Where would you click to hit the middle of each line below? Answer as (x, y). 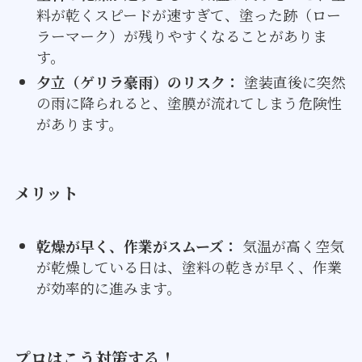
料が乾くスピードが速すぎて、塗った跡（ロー (188, 15)
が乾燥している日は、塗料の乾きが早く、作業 (189, 267)
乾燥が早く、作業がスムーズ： (137, 246)
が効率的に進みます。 (108, 288)
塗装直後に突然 (293, 81)
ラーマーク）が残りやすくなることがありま (181, 36)
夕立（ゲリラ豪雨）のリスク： (138, 81)
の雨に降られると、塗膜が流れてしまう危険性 (189, 102)
